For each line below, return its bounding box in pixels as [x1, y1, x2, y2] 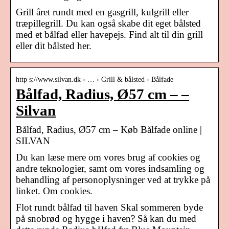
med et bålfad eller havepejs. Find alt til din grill [16, 29, 203, 40]
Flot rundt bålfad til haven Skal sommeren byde [16, 201, 203, 213]
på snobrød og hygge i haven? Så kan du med [16, 213, 196, 224]
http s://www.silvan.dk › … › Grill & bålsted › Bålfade [16, 75, 173, 83]
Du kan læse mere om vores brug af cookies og [16, 151, 200, 163]
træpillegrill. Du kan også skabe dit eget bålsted [16, 17, 201, 29]
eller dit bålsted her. [16, 40, 91, 51]
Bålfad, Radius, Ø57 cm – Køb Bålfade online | [16, 124, 202, 135]
